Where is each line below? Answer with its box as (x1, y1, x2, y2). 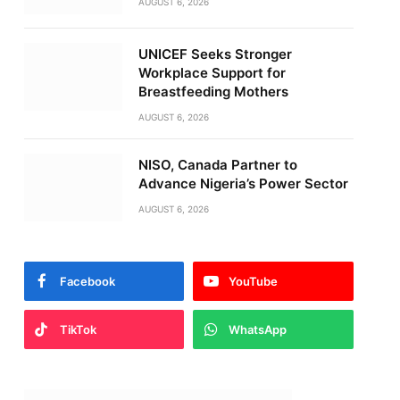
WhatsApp (229, 322, 287, 337)
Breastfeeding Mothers (137, 83, 288, 100)
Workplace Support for (137, 64, 286, 81)
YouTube (229, 274, 279, 288)
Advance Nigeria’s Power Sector (137, 175, 348, 192)
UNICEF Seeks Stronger (137, 46, 292, 62)
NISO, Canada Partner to (137, 156, 297, 173)
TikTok (59, 322, 96, 337)
